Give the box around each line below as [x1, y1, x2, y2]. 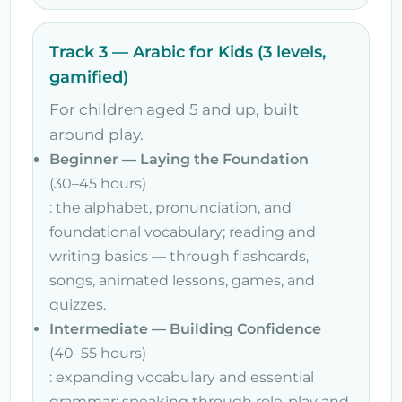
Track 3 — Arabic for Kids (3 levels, [49, 41, 326, 62]
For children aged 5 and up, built [49, 100, 299, 118]
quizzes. [49, 295, 106, 313]
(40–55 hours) [49, 344, 146, 362]
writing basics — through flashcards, [49, 247, 309, 265]
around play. [49, 125, 144, 144]
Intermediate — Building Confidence [49, 319, 321, 337]
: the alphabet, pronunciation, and [49, 198, 292, 216]
